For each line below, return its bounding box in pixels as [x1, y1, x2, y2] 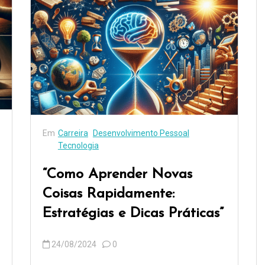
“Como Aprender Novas [42, 167, 192, 182]
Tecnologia [57, 141, 99, 151]
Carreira [57, 128, 88, 138]
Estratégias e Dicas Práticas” [42, 206, 224, 221]
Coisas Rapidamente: [42, 187, 174, 202]
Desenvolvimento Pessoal [92, 128, 189, 138]
